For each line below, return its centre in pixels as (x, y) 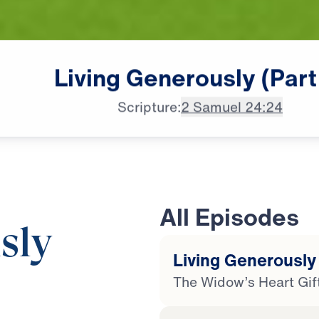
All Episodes (229, 216)
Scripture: (149, 106)
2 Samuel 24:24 (231, 106)
